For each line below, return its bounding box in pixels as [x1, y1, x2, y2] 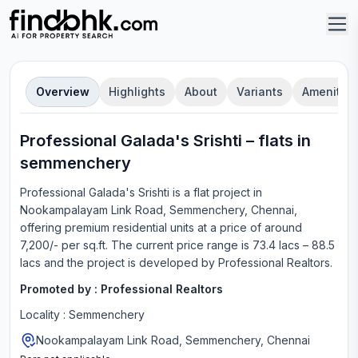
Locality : [20, 308, 69, 321]
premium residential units [62, 221, 194, 234]
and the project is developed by [44, 256, 215, 269]
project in [209, 185, 262, 199]
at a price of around [194, 221, 302, 234]
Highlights [109, 85, 165, 98]
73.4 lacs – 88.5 [253, 238, 335, 252]
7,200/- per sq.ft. [20, 238, 108, 252]
